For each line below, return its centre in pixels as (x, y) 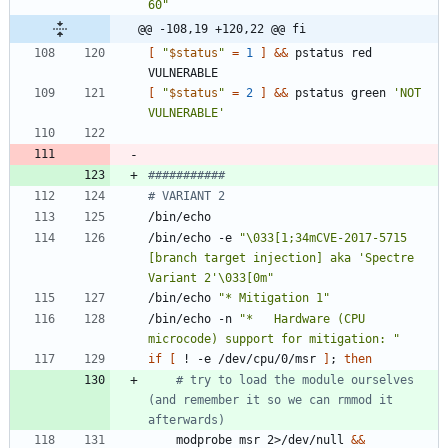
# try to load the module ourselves (295, 380)
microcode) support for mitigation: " (274, 339)
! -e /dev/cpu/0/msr (249, 359)
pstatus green (340, 93)
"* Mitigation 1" (274, 298)
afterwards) (186, 420)
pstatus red (330, 53)
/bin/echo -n (193, 319)
